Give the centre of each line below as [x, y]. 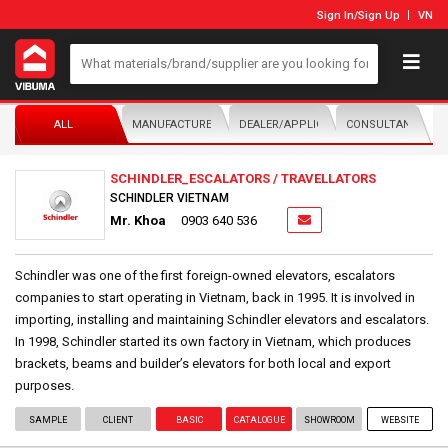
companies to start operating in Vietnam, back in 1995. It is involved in [215, 297]
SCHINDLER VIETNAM [169, 197]
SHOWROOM [329, 419]
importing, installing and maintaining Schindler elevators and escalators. [222, 319]
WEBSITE [399, 419]
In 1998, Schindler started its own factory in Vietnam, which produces [213, 341]
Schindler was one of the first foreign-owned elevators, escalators [205, 275]
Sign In [335, 15]
